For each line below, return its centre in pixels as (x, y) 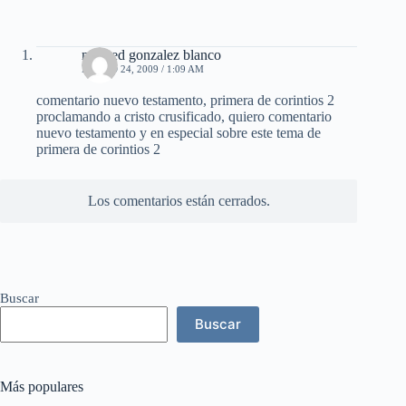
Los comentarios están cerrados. (179, 200)
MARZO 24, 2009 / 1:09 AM (143, 68)
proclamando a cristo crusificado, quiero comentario (184, 116)
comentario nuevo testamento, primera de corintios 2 (185, 100)
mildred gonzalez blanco (151, 54)
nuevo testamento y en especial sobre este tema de (179, 132)
